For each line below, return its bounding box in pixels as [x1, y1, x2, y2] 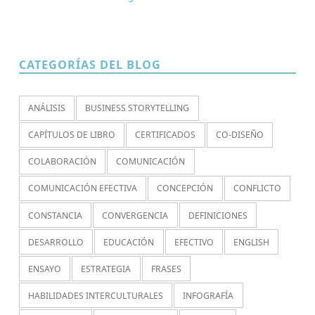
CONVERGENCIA [102, 209, 169, 221]
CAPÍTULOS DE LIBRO [28, 129, 116, 141]
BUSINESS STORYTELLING [85, 102, 190, 115]
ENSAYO [28, 262, 62, 275]
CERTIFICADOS [135, 129, 196, 141]
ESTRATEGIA [81, 262, 131, 275]
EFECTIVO [174, 236, 214, 248]
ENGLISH [233, 236, 269, 248]
